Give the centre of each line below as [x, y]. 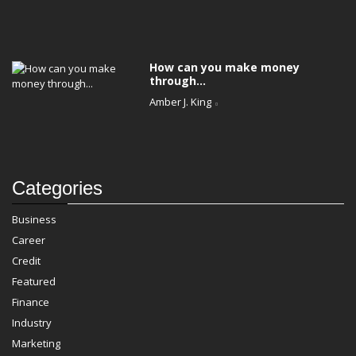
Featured [34, 281]
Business [34, 219]
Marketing [36, 343]
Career [29, 240]
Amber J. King [181, 101]
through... [178, 80]
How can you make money [225, 67]
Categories [57, 188]
